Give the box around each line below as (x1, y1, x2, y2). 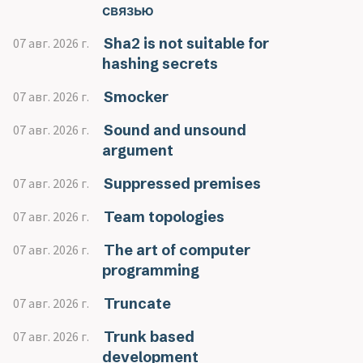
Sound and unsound (103, 121, 246, 139)
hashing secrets (102, 54, 218, 73)
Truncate (103, 294, 171, 313)
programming (102, 261, 199, 280)
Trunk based (103, 327, 194, 346)
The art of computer (103, 241, 250, 259)
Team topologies (103, 207, 224, 226)
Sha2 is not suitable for (103, 34, 269, 53)
